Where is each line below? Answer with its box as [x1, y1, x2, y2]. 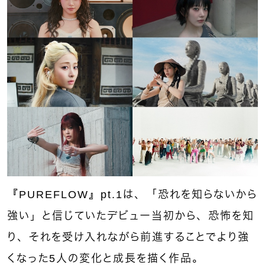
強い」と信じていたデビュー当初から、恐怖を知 [7, 209, 254, 222]
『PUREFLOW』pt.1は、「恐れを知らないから [7, 188, 257, 201]
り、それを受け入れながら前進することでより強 [7, 231, 250, 243]
